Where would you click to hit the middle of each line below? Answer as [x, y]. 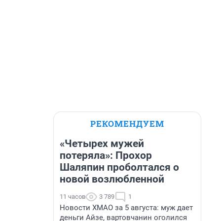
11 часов [73, 197]
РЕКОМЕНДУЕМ [127, 124]
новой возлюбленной [112, 179]
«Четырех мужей [102, 144]
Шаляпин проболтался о [119, 167]
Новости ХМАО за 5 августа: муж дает [126, 208]
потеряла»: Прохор [106, 155]
